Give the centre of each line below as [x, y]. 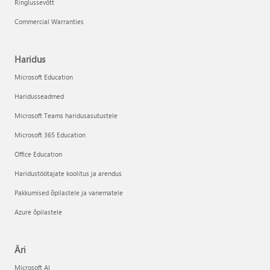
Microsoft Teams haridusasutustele [66, 115]
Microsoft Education [44, 77]
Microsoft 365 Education [50, 135]
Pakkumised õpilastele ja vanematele [69, 193]
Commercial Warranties [49, 21]
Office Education [38, 154]
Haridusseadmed [39, 96]
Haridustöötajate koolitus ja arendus [68, 173]
